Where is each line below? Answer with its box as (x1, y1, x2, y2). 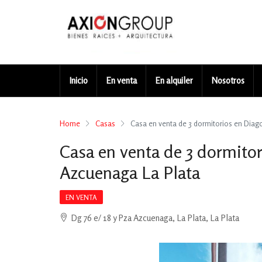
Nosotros (211, 75, 244, 86)
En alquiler (155, 75, 193, 86)
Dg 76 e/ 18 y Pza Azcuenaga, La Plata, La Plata (71, 212, 239, 223)
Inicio (69, 75, 88, 86)
